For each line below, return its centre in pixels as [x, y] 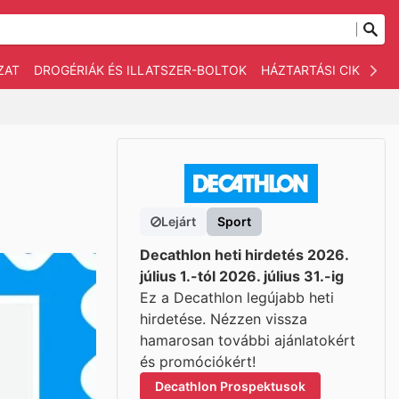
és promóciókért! [198, 362]
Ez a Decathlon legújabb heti [237, 297]
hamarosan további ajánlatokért [248, 340]
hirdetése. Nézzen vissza [224, 319]
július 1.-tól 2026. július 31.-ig [242, 276]
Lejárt [179, 221]
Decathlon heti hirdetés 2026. [244, 255]
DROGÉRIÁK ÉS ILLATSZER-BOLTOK [140, 70]
